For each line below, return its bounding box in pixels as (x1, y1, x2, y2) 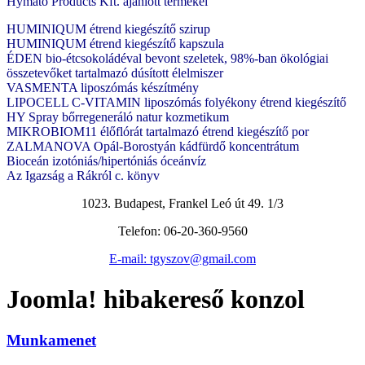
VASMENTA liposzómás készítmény (7, 81, 199, 95)
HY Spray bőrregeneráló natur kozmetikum (7, 110, 229, 125)
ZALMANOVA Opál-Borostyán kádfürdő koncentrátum (7, 139, 299, 154)
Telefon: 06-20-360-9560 (117, 224, 248, 239)
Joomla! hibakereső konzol (7, 284, 305, 314)
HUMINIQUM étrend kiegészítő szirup (7, 22, 210, 37)
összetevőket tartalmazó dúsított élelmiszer (7, 66, 223, 81)
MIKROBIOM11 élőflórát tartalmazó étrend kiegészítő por (7, 125, 309, 139)
